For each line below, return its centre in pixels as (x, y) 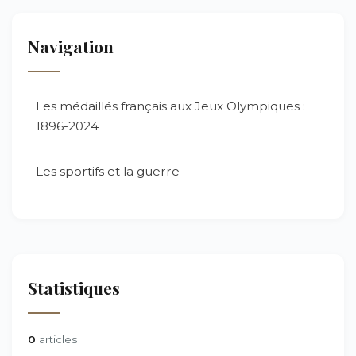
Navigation (71, 46)
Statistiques (74, 288)
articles (56, 339)
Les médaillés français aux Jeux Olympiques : (170, 106)
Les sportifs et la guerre (108, 171)
